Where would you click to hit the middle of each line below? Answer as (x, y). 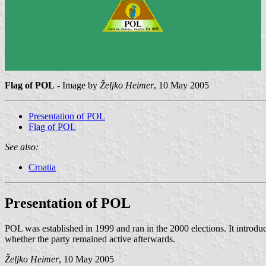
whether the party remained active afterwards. (90, 239)
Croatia (42, 167)
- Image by (77, 85)
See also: (22, 147)
